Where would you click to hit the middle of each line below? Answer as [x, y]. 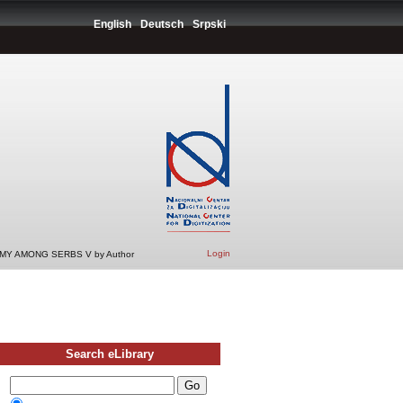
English [112, 24]
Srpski [209, 24]
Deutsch [162, 24]
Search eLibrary [109, 354]
